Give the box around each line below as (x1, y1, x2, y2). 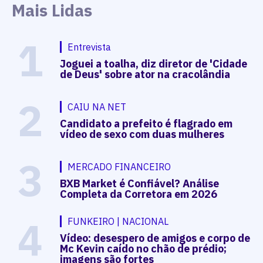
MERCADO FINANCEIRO (68, 161, 171, 173)
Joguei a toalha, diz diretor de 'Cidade (60, 57, 248, 71)
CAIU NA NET (68, 101, 127, 113)
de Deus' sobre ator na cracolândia (60, 68, 231, 82)
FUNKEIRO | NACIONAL (68, 215, 169, 228)
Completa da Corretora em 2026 (60, 187, 218, 201)
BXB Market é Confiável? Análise (60, 177, 220, 191)
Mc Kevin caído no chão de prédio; (60, 242, 227, 256)
